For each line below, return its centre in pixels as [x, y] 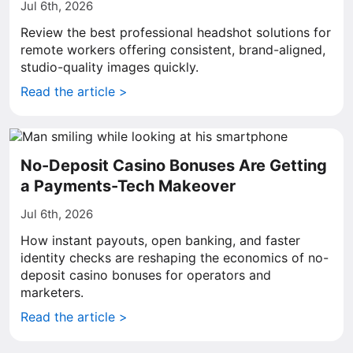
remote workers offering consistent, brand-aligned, [173, 50]
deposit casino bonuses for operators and [146, 275]
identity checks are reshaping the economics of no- [175, 258]
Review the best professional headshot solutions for [176, 32]
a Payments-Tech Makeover [128, 186]
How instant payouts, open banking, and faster [160, 240]
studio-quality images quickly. [110, 67]
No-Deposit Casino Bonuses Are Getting [174, 165]
